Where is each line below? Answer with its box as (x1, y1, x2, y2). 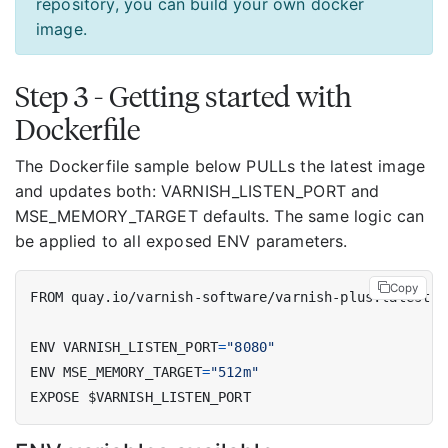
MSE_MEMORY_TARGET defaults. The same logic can (15, 205, 425, 226)
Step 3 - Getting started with (15, 78, 352, 114)
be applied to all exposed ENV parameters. (15, 230, 348, 251)
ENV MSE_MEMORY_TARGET (30, 364, 202, 381)
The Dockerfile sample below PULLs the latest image (15, 155, 426, 176)
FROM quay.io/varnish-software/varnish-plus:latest (30, 289, 431, 306)
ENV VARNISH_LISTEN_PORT (30, 339, 219, 356)
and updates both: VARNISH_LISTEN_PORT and (15, 180, 380, 201)
